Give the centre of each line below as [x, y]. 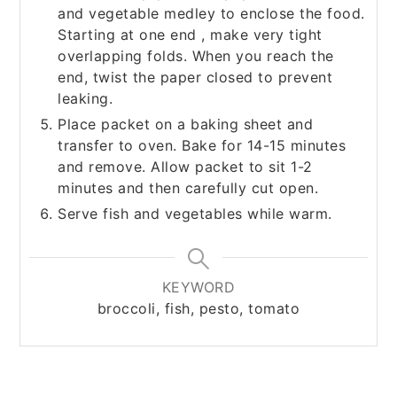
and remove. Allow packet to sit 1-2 [185, 167]
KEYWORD [198, 288]
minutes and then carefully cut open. [188, 188]
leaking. [86, 99]
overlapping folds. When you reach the [196, 56]
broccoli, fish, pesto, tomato [198, 309]
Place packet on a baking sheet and [186, 125]
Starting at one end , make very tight [190, 35]
